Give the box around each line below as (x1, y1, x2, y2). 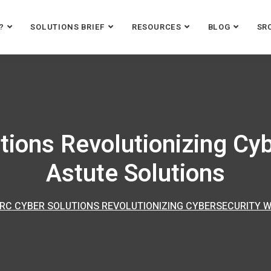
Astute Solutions (46, 155, 225, 192)
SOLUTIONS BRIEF (30, 21, 106, 33)
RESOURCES (131, 21, 181, 33)
